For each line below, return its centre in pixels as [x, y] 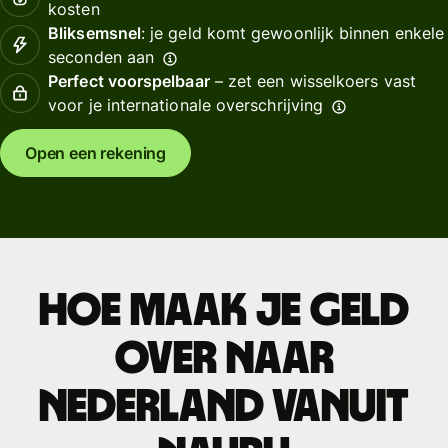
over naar [224, 358]
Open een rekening [96, 153]
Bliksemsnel [94, 32]
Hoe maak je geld [224, 310]
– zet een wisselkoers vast [312, 80]
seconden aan [101, 56]
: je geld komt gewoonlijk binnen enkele [293, 32]
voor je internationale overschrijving [186, 104]
